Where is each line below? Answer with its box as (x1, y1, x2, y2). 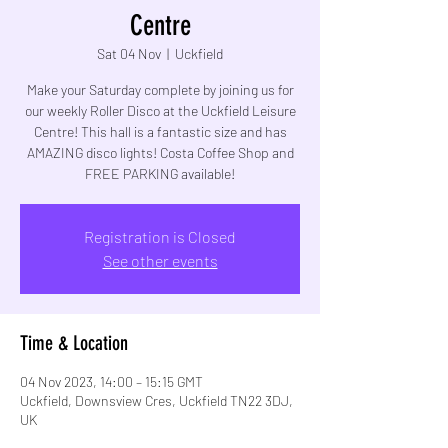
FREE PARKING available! (85, 164, 235, 182)
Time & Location (20, 330, 128, 355)
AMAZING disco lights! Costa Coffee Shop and (26, 143, 294, 161)
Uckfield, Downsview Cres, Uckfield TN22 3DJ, (20, 391, 293, 409)
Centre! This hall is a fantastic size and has (33, 122, 287, 140)
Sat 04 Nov (97, 44, 161, 62)
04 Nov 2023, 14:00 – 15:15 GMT (20, 372, 203, 390)
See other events (102, 250, 218, 270)
